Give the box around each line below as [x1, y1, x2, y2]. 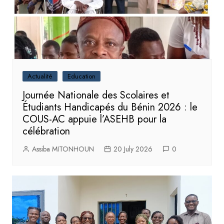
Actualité [27, 71, 52, 81]
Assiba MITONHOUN [31, 143, 94, 154]
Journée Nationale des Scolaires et [22, 87, 169, 102]
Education [67, 71, 95, 81]
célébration [22, 123, 70, 138]
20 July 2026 [113, 143, 152, 154]
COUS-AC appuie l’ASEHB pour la [22, 111, 166, 126]
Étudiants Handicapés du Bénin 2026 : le [22, 99, 197, 114]
